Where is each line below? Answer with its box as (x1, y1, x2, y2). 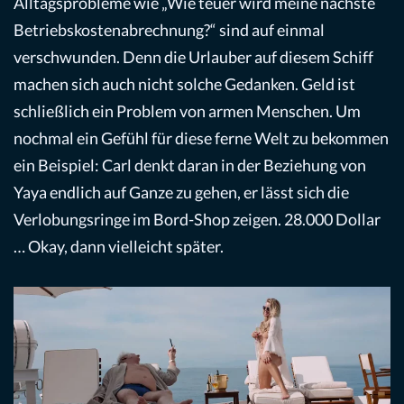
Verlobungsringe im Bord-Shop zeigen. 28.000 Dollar (14, 209, 381, 230)
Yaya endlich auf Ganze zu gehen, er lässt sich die (14, 182, 349, 203)
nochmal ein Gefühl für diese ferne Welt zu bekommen (14, 128, 389, 149)
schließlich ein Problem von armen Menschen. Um (14, 101, 361, 122)
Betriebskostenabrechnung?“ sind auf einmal (14, 20, 325, 41)
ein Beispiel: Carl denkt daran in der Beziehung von (14, 155, 366, 176)
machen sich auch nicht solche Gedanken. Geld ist (14, 74, 355, 95)
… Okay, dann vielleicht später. (14, 236, 224, 257)
